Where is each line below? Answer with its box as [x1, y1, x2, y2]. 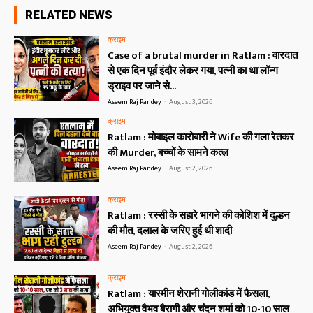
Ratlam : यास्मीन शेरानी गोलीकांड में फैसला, [108, 284, 270, 303]
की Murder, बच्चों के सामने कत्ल [108, 144, 229, 162]
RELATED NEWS [25, 8, 112, 22]
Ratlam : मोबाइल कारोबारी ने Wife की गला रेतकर [108, 129, 295, 147]
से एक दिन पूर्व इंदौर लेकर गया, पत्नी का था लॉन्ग [108, 62, 279, 80]
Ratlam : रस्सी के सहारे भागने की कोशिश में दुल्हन [108, 207, 291, 225]
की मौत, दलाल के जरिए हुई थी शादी [108, 222, 233, 240]
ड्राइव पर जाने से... [108, 78, 177, 96]
